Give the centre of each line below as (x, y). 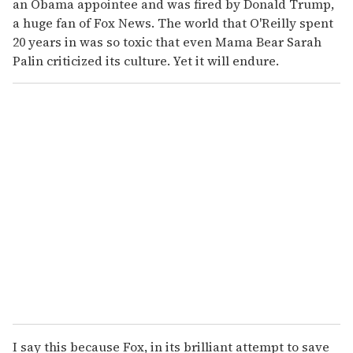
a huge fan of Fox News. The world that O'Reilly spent (173, 22)
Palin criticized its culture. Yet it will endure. (146, 60)
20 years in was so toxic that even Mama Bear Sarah (167, 41)
